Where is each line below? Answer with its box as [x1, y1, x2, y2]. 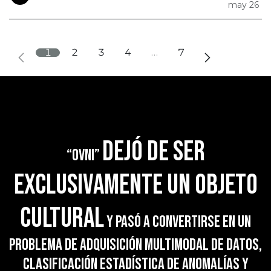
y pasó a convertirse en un [104, 212, 251, 232]
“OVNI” [66, 145, 102, 165]
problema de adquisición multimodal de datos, [9, 235, 262, 255]
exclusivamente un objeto [13, 168, 258, 202]
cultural [20, 201, 104, 235]
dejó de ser [102, 135, 205, 169]
